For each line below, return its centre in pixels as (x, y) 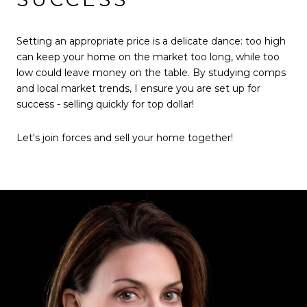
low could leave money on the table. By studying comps (151, 72)
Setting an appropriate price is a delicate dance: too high (151, 41)
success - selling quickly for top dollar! (105, 104)
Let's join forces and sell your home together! (125, 138)
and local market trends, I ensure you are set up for (138, 88)
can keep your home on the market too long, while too (148, 57)
